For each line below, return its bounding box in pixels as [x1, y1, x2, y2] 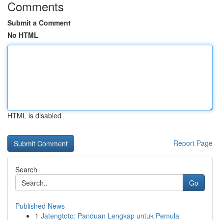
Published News [15, 201, 65, 211]
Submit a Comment [7, 18, 71, 27]
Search [15, 165, 37, 174]
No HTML [7, 30, 38, 40]
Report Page [173, 138, 213, 148]
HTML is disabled [7, 110, 61, 120]
